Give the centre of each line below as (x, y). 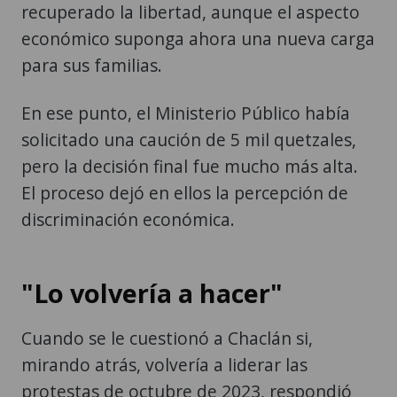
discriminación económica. (128, 167)
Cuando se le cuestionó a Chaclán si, (167, 285)
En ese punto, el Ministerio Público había (186, 60)
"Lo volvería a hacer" (152, 240)
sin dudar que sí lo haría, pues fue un (171, 365)
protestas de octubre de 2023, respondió (187, 339)
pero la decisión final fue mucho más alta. (190, 113)
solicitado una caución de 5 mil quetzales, (189, 87)
